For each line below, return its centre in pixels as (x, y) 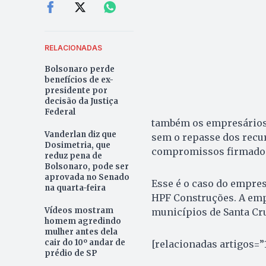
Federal (60, 112)
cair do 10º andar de (85, 242)
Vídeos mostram (79, 210)
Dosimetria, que (77, 145)
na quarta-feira (75, 188)
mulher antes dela (81, 232)
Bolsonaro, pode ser (86, 166)
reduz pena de (73, 156)
